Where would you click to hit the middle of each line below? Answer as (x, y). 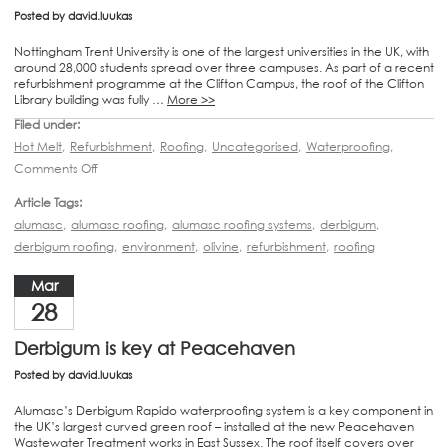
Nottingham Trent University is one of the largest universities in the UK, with (221, 51)
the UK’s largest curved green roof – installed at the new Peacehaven (214, 426)
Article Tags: (48, 202)
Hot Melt (38, 146)
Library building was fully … (90, 99)
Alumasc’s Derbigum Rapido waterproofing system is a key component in (223, 410)
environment (158, 246)
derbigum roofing (64, 246)
